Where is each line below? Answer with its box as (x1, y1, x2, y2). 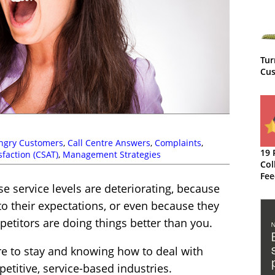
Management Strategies (63, 149, 161, 161)
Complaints (155, 137, 201, 149)
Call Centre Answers (68, 137, 150, 149)
